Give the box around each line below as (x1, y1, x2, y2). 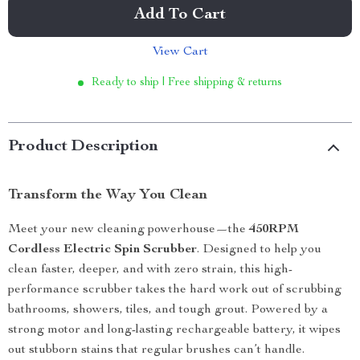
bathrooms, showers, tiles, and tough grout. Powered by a (8, 304, 328, 317)
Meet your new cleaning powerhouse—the (8, 223, 249, 236)
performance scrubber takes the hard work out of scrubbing (8, 284, 342, 297)
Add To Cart (134, 7, 226, 23)
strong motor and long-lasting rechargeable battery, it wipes (8, 324, 341, 337)
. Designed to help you (197, 243, 321, 256)
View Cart (152, 46, 208, 59)
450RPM (249, 223, 299, 236)
